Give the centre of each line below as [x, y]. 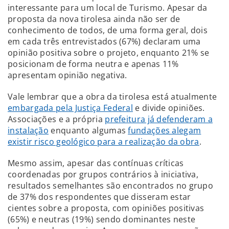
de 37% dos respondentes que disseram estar [99, 197]
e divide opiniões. [169, 108]
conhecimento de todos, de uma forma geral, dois [108, 30]
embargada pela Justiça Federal [71, 108]
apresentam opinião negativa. [67, 75]
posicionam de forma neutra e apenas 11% [93, 64]
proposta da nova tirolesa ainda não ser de [94, 19]
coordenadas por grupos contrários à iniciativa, [103, 174]
